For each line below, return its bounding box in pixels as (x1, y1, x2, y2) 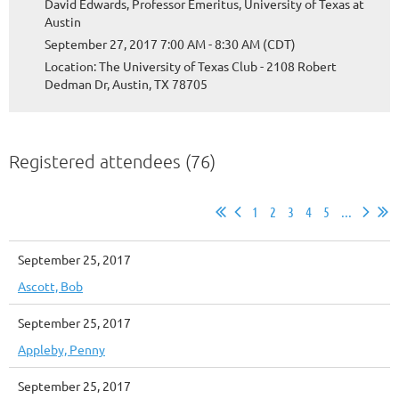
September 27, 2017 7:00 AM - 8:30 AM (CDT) (45, 35, 296, 52)
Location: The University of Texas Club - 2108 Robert (45, 57, 337, 74)
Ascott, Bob (18, 277, 83, 294)
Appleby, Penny (18, 340, 105, 357)
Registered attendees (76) (9, 150, 216, 172)
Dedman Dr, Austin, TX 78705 (45, 75, 208, 92)
